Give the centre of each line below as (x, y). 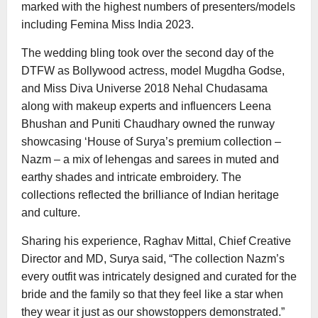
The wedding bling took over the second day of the (148, 53)
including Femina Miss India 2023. (108, 24)
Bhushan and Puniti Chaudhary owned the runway (148, 124)
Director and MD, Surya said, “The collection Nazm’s (153, 258)
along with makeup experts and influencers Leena (146, 106)
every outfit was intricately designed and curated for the (159, 276)
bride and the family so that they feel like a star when (152, 294)
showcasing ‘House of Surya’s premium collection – (151, 141)
